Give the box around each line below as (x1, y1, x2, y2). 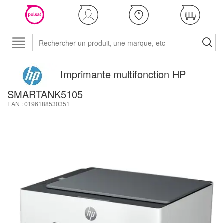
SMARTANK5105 (7, 87, 83, 101)
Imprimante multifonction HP (60, 67, 186, 82)
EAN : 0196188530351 (7, 99, 70, 108)
